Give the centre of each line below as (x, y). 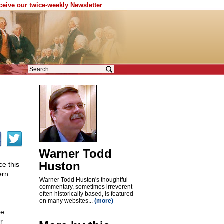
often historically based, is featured (86, 194)
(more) (104, 201)
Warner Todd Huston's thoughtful (83, 180)
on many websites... (67, 201)
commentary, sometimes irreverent (86, 187)
